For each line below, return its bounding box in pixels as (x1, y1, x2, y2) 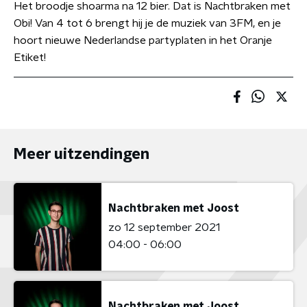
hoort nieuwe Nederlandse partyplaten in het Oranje (14, 35, 272, 46)
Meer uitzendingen (14, 147, 149, 162)
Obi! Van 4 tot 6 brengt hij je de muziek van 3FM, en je (14, 18, 281, 29)
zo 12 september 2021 (108, 221, 220, 233)
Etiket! (14, 52, 46, 63)
